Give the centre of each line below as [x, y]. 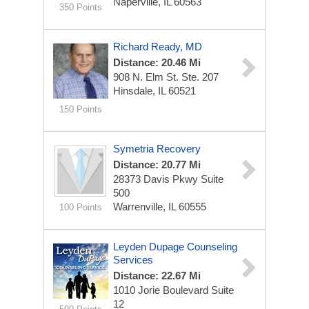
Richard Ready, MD [158, 47]
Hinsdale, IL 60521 [154, 91]
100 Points [80, 207]
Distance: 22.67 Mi [157, 276]
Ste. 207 [200, 77]
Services [133, 260]
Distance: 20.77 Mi [157, 165]
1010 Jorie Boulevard [162, 290]
